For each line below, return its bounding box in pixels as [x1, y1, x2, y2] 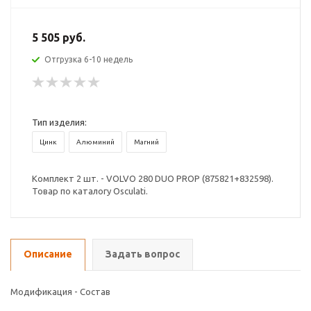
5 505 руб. [32, 31, 85, 44]
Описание [24, 249, 72, 260]
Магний [134, 138, 159, 146]
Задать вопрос [106, 249, 180, 260]
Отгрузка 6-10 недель [44, 55, 133, 64]
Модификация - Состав [10, 287, 110, 296]
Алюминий [76, 138, 115, 146]
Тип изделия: [32, 117, 87, 127]
